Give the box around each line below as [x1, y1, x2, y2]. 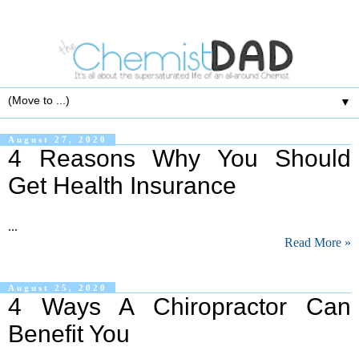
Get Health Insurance [8, 172, 236, 200]
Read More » [284, 236, 351, 250]
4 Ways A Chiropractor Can [8, 293, 351, 321]
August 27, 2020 [8, 135, 107, 145]
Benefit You [8, 321, 130, 348]
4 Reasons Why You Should [8, 145, 351, 172]
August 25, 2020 [8, 283, 107, 293]
